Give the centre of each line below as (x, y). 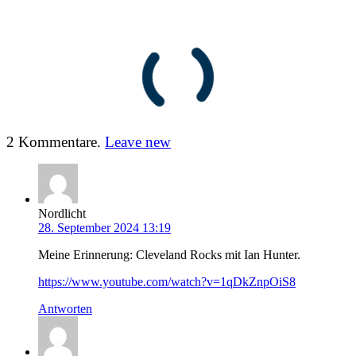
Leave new (138, 142)
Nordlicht (62, 214)
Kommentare (58, 142)
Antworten (65, 309)
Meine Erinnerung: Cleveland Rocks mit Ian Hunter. (169, 255)
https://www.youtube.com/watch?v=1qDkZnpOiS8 (167, 282)
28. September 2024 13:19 (104, 228)
